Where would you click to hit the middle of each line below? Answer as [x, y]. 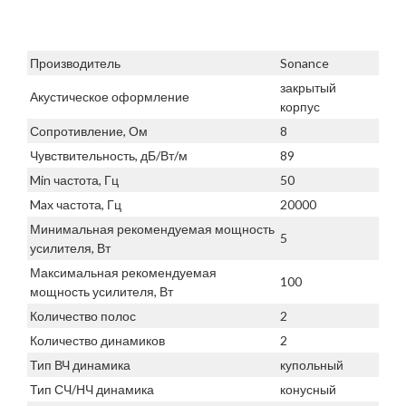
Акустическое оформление [110, 97]
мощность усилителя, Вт [101, 292]
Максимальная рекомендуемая [123, 273]
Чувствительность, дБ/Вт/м [109, 156]
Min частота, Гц [74, 180]
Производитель [75, 63]
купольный [312, 365]
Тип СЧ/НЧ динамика [92, 390]
